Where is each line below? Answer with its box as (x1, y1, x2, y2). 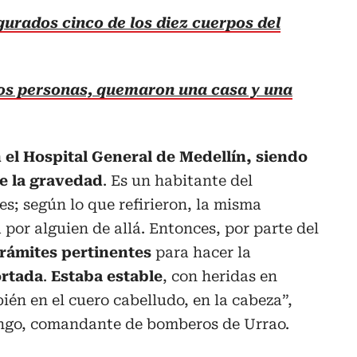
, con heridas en (163, 268, 277, 285)
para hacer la (151, 244, 251, 261)
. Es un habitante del (103, 172, 253, 190)
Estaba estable (51, 268, 163, 285)
